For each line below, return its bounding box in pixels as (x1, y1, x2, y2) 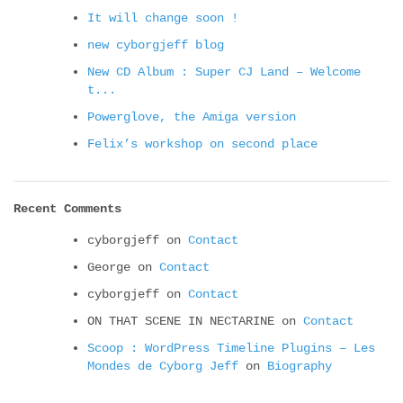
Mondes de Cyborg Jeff (87, 358, 238, 373)
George (87, 259, 130, 274)
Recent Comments (13, 201, 121, 216)
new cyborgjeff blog (87, 37, 224, 52)
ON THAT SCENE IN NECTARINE (87, 313, 274, 328)
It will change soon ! (87, 10, 238, 25)
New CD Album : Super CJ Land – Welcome (87, 64, 361, 79)
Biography (267, 358, 332, 373)
